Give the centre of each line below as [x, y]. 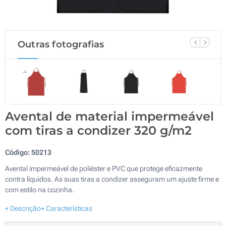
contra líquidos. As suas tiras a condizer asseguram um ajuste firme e [112, 179]
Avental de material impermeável [109, 116]
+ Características [67, 208]
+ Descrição [23, 208]
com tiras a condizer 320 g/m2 [98, 130]
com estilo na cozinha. [40, 189]
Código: [18, 152]
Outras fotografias [61, 44]
